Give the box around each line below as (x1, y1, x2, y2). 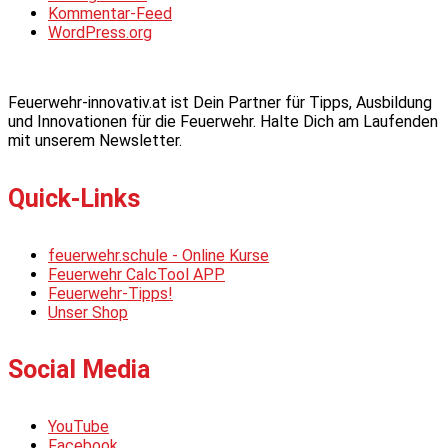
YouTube (48, 417, 109, 437)
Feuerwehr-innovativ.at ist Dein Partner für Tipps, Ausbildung (8, 93, 432, 113)
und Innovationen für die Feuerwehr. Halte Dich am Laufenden (8, 112, 438, 132)
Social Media (8, 355, 150, 385)
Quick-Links (8, 183, 140, 213)
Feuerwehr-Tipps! (48, 283, 173, 303)
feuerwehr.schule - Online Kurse (48, 245, 269, 265)
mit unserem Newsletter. (8, 131, 182, 151)
